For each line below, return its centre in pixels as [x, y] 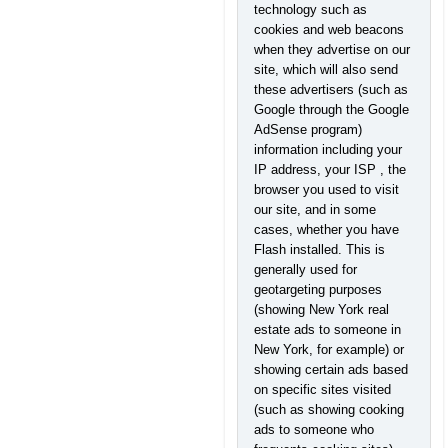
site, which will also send [326, 69]
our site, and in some [315, 209]
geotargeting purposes [318, 289]
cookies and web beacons [329, 29]
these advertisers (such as [331, 89]
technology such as [310, 9]
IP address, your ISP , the [330, 169]
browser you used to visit [326, 189]
